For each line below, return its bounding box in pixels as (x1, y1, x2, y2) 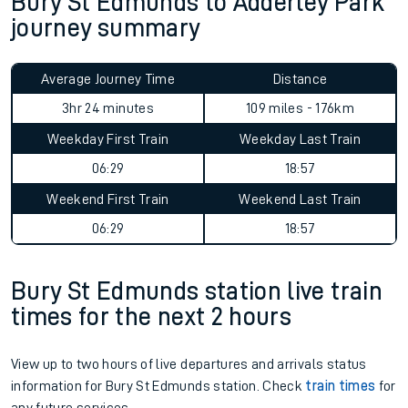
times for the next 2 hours (11, 304, 292, 330)
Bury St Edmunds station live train (11, 279, 382, 304)
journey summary (11, 15, 200, 41)
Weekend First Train (46, 192, 169, 207)
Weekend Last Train (239, 192, 362, 207)
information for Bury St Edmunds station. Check (11, 379, 306, 393)
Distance (272, 72, 328, 87)
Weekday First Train (46, 132, 169, 147)
